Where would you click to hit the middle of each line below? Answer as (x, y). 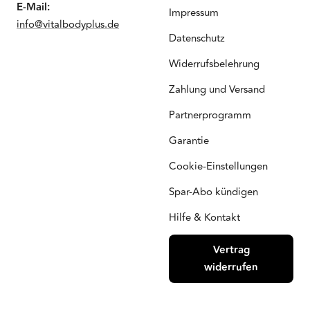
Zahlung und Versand (217, 90)
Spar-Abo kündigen (213, 192)
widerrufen (231, 268)
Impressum (194, 13)
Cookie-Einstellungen (218, 167)
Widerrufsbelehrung (214, 64)
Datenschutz (197, 39)
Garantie (189, 141)
